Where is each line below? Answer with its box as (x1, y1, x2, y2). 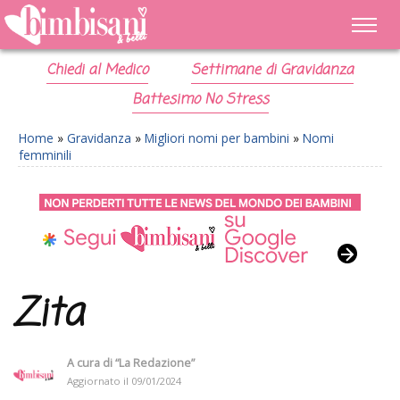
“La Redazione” (115, 354, 195, 371)
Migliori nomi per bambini (145, 129, 289, 146)
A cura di (67, 354, 115, 371)
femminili (19, 146, 71, 163)
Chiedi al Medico (46, 60, 149, 81)
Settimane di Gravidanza (190, 60, 354, 81)
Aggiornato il (67, 373, 131, 387)
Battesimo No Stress (131, 89, 269, 111)
